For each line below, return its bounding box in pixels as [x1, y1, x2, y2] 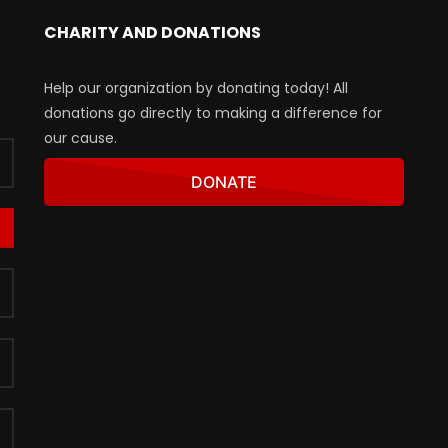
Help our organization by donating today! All [44, 78, 348, 99]
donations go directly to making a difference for [44, 103, 382, 124]
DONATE [191, 172, 257, 193]
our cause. [44, 128, 117, 149]
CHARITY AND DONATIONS [44, 21, 261, 45]
